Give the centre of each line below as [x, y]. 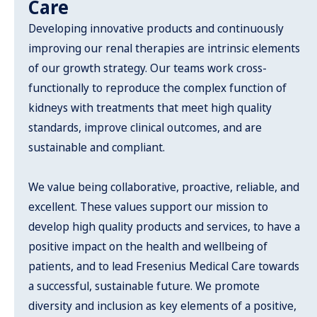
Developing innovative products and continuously [156, 28]
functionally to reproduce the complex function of [157, 88]
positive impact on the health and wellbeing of [148, 246]
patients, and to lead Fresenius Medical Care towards [164, 266]
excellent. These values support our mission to [148, 207]
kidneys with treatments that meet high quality [150, 108]
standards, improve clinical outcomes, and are [145, 127]
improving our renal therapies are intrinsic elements [164, 48]
